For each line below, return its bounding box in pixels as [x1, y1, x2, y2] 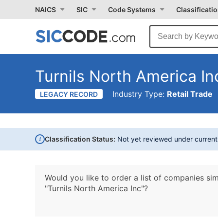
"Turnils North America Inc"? [45, 183, 148, 193]
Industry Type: [112, 89, 167, 99]
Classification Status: [45, 135, 115, 143]
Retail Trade [167, 89, 213, 99]
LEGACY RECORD [40, 90, 98, 98]
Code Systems [108, 5, 156, 14]
